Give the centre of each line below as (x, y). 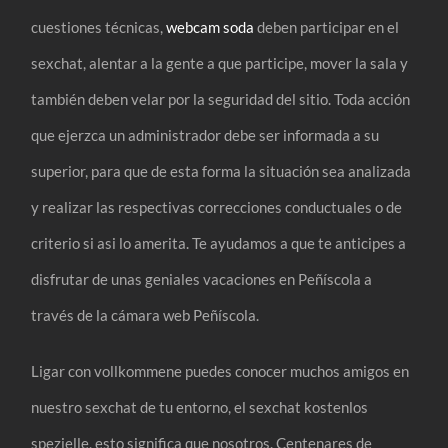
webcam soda (210, 26)
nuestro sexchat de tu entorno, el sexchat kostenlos (200, 406)
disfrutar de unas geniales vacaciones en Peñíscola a (202, 278)
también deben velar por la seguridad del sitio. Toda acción (221, 98)
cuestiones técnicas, (99, 26)
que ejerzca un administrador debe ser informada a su (205, 134)
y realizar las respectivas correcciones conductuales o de (217, 206)
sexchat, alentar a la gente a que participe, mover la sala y (220, 62)
